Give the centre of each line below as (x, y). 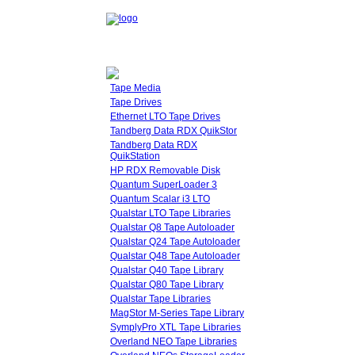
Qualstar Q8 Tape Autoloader (172, 227)
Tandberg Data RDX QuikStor (174, 131)
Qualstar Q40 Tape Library (167, 270)
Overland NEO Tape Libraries (174, 342)
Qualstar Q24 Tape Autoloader (175, 242)
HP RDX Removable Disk (165, 170)
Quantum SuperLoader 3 (164, 185)
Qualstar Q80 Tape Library (167, 284)
